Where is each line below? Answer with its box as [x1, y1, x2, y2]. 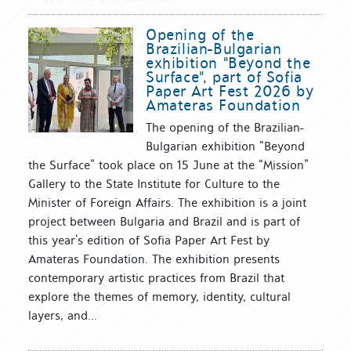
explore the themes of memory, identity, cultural [28, 288, 291, 304]
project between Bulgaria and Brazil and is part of [28, 213, 300, 229]
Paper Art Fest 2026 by [146, 81, 314, 100]
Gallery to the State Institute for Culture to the [28, 175, 280, 191]
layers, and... [28, 307, 97, 323]
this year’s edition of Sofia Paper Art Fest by [28, 232, 270, 248]
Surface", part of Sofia [146, 67, 302, 86]
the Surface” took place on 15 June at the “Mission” [28, 157, 309, 172]
